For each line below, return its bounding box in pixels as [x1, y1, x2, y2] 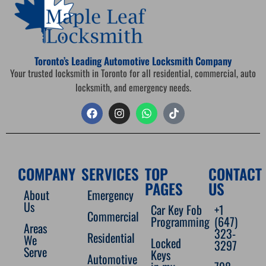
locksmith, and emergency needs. [75, 80, 191, 94]
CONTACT [208, 162, 262, 185]
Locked [151, 233, 181, 252]
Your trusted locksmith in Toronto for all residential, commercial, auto [10, 65, 256, 80]
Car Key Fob [151, 200, 202, 218]
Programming [151, 212, 210, 230]
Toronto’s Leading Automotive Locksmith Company [34, 53, 232, 68]
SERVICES [81, 162, 139, 185]
